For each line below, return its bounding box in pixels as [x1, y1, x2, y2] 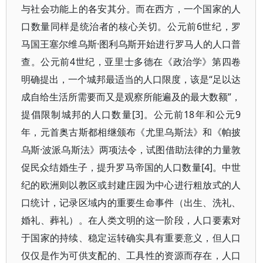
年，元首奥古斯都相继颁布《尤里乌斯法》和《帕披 [21, 126, 241, 139]
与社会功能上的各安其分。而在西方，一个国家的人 [21, 2, 241, 15]
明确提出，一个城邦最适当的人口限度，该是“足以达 [21, 73, 241, 86]
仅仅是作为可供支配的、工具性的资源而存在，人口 [21, 249, 241, 262]
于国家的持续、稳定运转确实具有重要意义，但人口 [21, 231, 241, 244]
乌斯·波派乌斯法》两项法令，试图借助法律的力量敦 [21, 143, 241, 156]
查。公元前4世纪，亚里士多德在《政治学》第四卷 [21, 55, 241, 68]
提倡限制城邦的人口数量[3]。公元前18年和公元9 [21, 108, 241, 121]
